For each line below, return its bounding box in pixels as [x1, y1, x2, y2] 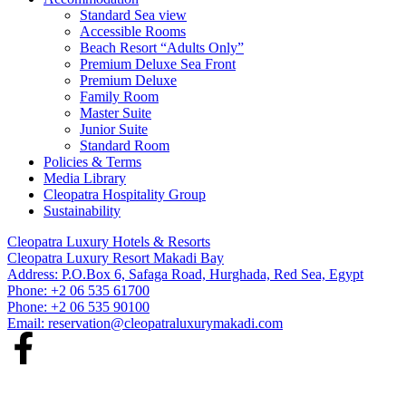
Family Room [80, 88, 159, 104]
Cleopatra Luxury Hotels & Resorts [7, 233, 210, 249]
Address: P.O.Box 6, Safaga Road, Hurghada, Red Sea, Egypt [7, 266, 363, 282]
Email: [7, 314, 48, 331]
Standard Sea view [80, 6, 187, 23]
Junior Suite [80, 121, 148, 137]
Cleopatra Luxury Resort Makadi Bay [7, 249, 224, 266]
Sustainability [43, 202, 121, 218]
